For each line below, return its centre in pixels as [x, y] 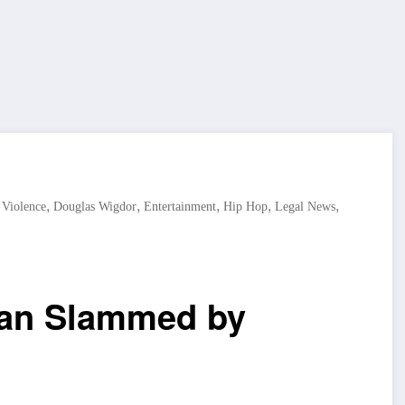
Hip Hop [245, 207]
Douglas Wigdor [95, 207]
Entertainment [180, 207]
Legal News [305, 207]
